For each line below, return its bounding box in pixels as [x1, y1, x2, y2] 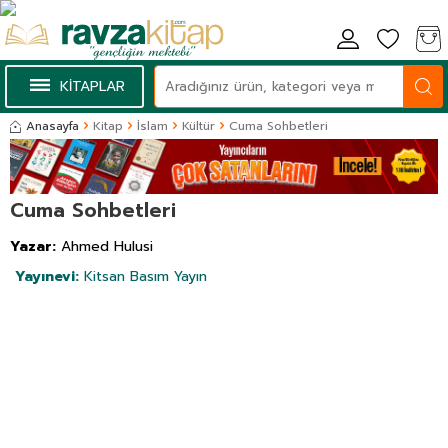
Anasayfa [26, 117, 79, 136]
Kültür [182, 117, 215, 136]
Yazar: [10, 235, 61, 257]
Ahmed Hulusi [61, 235, 153, 257]
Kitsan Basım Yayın [84, 265, 207, 287]
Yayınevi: [15, 265, 84, 287]
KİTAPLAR [59, 75, 125, 97]
